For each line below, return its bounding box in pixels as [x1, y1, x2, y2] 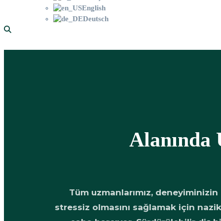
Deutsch [83, 15, 109, 23]
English [82, 4, 106, 12]
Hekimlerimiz [3, 53, 142, 79]
